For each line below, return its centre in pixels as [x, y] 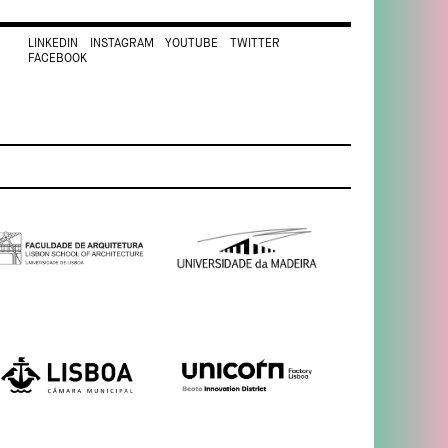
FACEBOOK [57, 59]
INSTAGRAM [121, 44]
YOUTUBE [192, 44]
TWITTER [254, 44]
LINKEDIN [52, 44]
